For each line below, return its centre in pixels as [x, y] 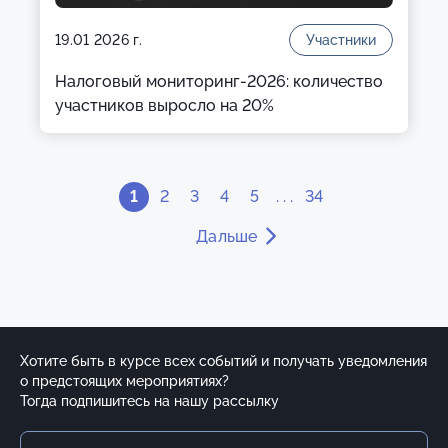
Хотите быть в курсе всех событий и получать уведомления [223, 361]
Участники [341, 40]
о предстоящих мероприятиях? [124, 381]
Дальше [229, 236]
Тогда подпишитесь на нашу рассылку [149, 401]
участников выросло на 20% [164, 105]
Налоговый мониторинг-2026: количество [219, 81]
